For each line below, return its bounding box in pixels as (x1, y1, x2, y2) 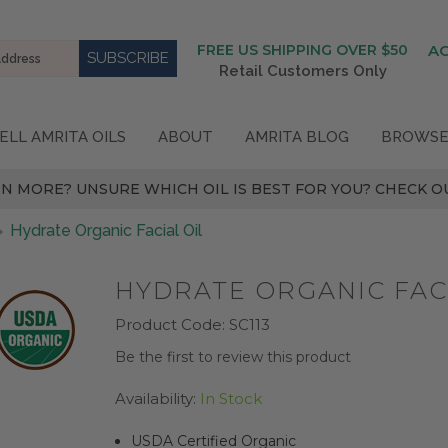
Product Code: (115, 314, 226, 334)
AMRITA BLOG (245, 128, 349, 146)
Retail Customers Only (218, 62, 387, 80)
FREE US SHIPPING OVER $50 (197, 41, 408, 59)
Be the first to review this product (115, 347, 352, 366)
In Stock (200, 388, 263, 408)
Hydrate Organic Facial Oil (9, 220, 202, 240)
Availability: (115, 388, 197, 408)
